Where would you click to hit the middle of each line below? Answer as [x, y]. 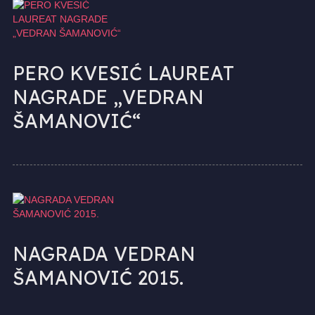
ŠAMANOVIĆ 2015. [98, 277]
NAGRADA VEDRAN [104, 253]
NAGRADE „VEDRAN [108, 97]
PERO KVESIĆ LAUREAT [123, 73]
